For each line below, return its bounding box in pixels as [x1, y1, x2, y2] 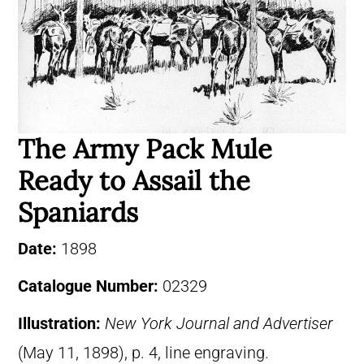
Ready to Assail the [18, 163, 250, 198]
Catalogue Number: [18, 277, 162, 297]
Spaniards [18, 195, 138, 230]
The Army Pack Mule [18, 132, 272, 167]
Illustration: [18, 314, 105, 334]
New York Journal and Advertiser [105, 314, 333, 334]
